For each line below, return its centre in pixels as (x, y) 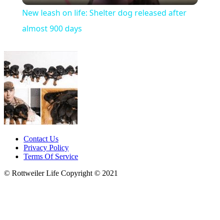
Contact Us (41, 139)
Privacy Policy (46, 148)
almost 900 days (52, 29)
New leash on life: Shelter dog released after (104, 13)
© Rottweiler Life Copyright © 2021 (61, 173)
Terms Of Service (51, 157)
